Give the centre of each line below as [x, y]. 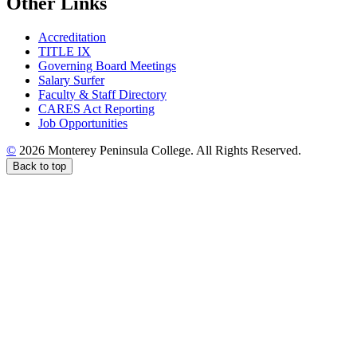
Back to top [39, 167]
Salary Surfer [71, 80]
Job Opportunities [83, 124]
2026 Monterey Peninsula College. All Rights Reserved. [159, 151]
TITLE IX [65, 52]
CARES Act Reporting [96, 109]
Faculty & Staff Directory [102, 95]
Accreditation [72, 37]
